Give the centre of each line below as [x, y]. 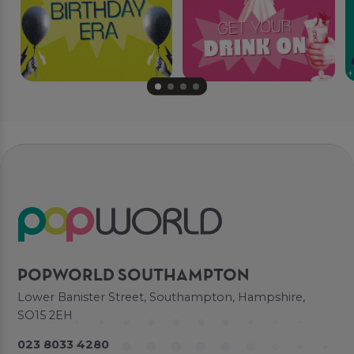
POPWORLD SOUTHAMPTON [134, 277]
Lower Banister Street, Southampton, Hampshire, [162, 298]
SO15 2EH [45, 316]
